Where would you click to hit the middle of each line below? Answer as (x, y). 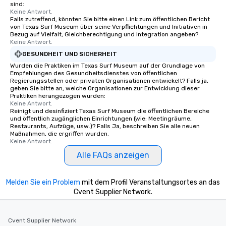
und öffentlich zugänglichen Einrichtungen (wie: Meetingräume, (101, 119)
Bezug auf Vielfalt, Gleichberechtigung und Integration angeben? (104, 34)
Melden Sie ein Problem (43, 182)
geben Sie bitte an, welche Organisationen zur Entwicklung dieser (105, 88)
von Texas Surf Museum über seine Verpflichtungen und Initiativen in (109, 27)
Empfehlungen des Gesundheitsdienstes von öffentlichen (94, 73)
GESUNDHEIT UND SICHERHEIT (70, 54)
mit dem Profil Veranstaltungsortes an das (150, 182)
